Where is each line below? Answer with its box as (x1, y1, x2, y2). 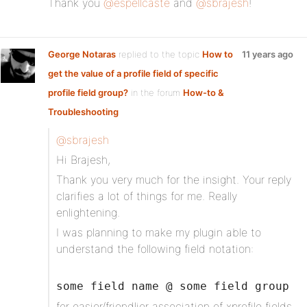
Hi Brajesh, (56, 153, 110, 167)
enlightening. (56, 206, 120, 219)
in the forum (128, 87, 183, 98)
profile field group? (48, 87, 128, 98)
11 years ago (242, 49, 293, 60)
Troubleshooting (48, 106, 119, 117)
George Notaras (48, 49, 116, 60)
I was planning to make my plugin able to (56, 225, 261, 239)
